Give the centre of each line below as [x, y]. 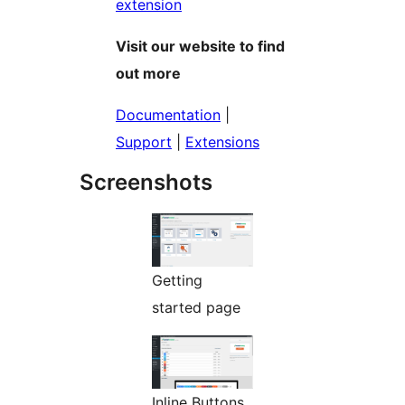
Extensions [222, 141]
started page [196, 307]
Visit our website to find [200, 46]
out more [148, 73]
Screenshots [146, 182]
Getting [177, 280]
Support [144, 141]
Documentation [168, 114]
